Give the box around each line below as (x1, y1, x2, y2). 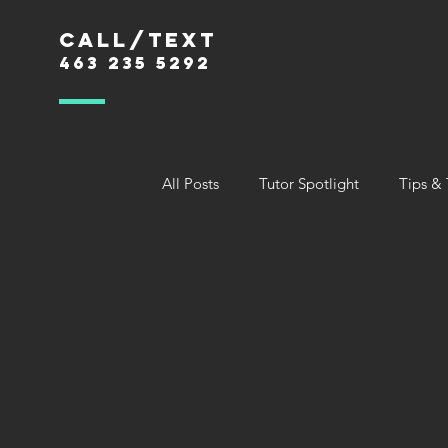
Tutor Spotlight (259, 173, 359, 193)
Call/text (59, 27, 217, 52)
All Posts (162, 173, 219, 193)
